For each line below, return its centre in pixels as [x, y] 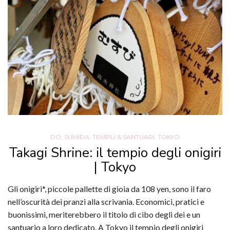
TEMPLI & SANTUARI [123, 137]
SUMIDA [77, 137]
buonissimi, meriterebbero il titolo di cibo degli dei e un [104, 214]
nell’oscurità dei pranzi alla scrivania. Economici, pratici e [106, 201]
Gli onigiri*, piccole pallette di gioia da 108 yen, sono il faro [109, 188]
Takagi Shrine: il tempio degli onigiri [115, 152]
